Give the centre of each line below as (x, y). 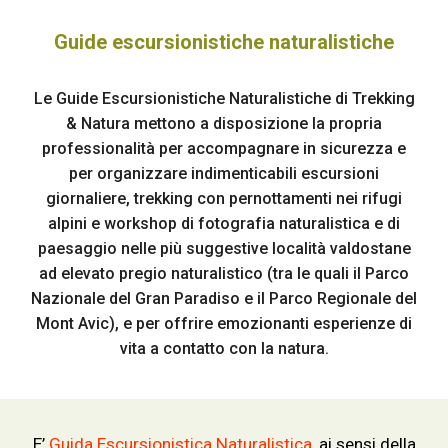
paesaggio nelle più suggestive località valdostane (224, 248)
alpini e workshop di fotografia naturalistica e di (224, 223)
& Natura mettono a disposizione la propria (224, 123)
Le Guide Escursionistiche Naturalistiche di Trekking (224, 98)
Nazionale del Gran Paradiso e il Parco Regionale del (224, 298)
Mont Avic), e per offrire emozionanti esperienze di (224, 323)
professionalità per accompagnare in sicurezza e (224, 148)
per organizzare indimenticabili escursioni (224, 173)
